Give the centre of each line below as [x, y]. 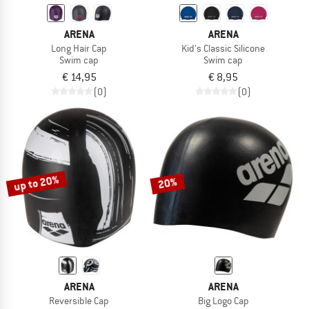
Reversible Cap [79, 300]
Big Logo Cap [223, 300]
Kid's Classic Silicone [223, 48]
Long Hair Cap [79, 48]
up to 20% [37, 183]
